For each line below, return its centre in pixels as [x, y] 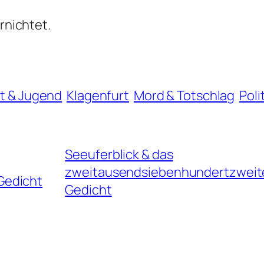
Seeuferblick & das [119, 154]
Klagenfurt [98, 95]
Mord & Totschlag [184, 95]
